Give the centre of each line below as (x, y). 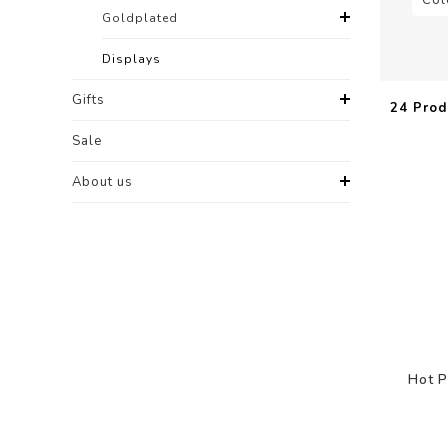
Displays (131, 58)
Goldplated (140, 17)
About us (102, 181)
